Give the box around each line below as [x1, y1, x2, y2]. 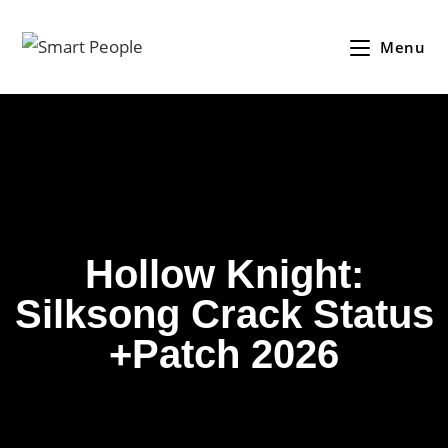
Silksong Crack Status [14, 292, 434, 336]
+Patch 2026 [109, 332, 339, 376]
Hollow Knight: [84, 252, 364, 296]
